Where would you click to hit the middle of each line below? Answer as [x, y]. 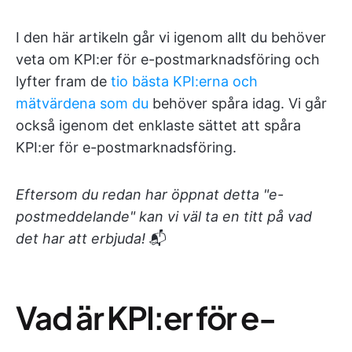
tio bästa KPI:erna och [184, 81]
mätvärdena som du [84, 103]
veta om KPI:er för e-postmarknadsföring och [168, 59]
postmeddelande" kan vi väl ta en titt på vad [164, 216]
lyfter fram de [63, 81]
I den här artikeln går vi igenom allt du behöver [171, 37]
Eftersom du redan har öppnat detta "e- [150, 194]
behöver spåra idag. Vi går [240, 103]
